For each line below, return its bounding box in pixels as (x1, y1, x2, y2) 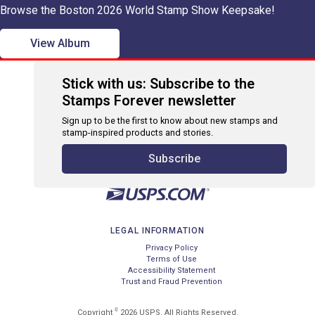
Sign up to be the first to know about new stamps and (62, 115, 278, 126)
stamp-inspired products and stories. (62, 127, 213, 138)
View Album (30, 37, 90, 50)
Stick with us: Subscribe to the (62, 75, 255, 92)
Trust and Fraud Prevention (121, 277, 222, 286)
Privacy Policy (146, 243, 198, 252)
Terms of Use (146, 255, 197, 264)
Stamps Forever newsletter (62, 92, 236, 109)
